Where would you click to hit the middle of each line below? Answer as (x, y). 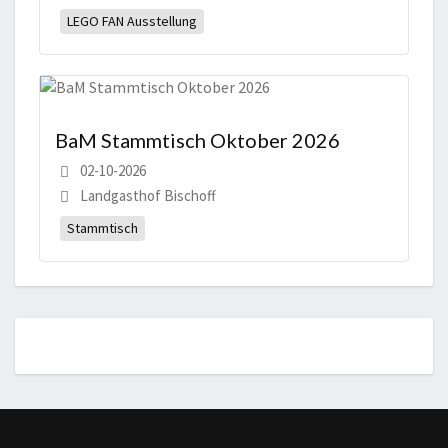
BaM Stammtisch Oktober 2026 (197, 140)
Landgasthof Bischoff (148, 196)
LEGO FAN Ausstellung (132, 21)
